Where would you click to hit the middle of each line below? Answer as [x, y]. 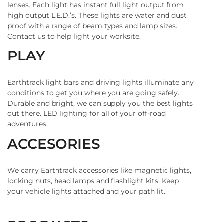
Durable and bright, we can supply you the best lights [100, 103]
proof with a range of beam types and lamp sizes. [92, 26]
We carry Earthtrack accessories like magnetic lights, [99, 170]
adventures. [28, 124]
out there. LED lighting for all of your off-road [86, 114]
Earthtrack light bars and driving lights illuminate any [101, 83]
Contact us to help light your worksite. [74, 36]
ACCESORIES [54, 143]
